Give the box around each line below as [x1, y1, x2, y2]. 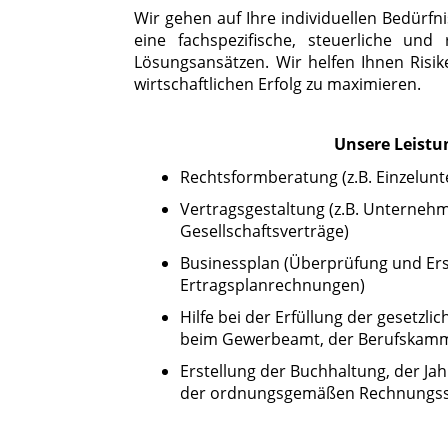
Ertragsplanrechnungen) [180, 274, 366, 297]
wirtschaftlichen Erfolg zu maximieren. [134, 73, 422, 96]
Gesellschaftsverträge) [180, 220, 350, 243]
